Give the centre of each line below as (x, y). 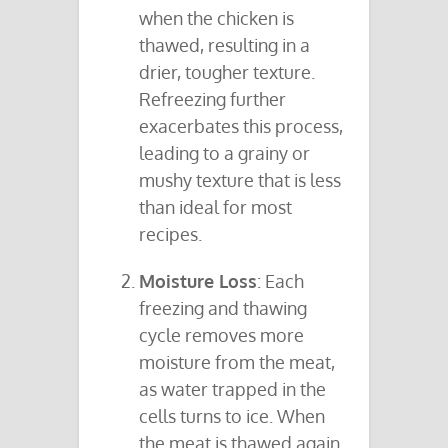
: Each (280, 281)
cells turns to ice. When (232, 416)
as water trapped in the (232, 389)
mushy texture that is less (240, 180)
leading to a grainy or (224, 153)
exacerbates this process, (241, 126)
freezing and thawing (223, 308)
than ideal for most (215, 207)
